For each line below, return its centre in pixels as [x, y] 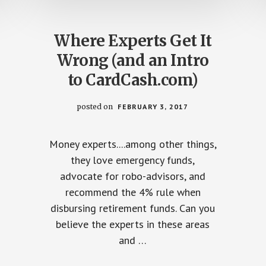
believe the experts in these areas [133, 224]
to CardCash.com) [133, 80]
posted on [96, 106]
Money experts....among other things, [133, 144]
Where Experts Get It [133, 40]
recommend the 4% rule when [133, 192]
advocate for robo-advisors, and [133, 176]
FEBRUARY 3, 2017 [153, 106]
